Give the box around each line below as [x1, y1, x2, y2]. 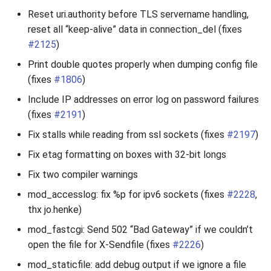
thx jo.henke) [28, 204, 82, 215]
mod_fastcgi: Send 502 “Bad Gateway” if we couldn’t [28, 224, 253, 235]
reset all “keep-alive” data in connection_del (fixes [28, 24, 242, 35]
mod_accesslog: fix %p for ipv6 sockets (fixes [28, 189, 227, 200]
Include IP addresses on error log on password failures [28, 94, 259, 105]
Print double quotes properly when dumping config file [28, 59, 258, 70]
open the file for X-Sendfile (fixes [28, 239, 172, 250]
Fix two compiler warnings [28, 169, 138, 180]
